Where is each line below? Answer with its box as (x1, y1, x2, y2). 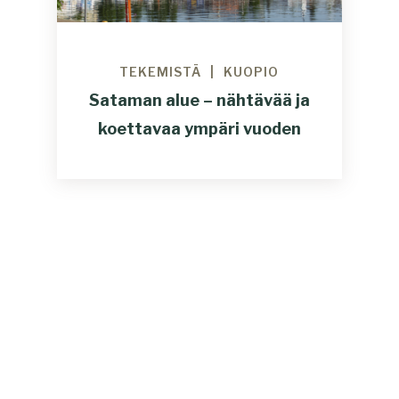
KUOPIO (224, 64, 280, 80)
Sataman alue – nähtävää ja (88, 91, 310, 110)
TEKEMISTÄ (119, 64, 202, 80)
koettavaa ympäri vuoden (97, 119, 301, 139)
